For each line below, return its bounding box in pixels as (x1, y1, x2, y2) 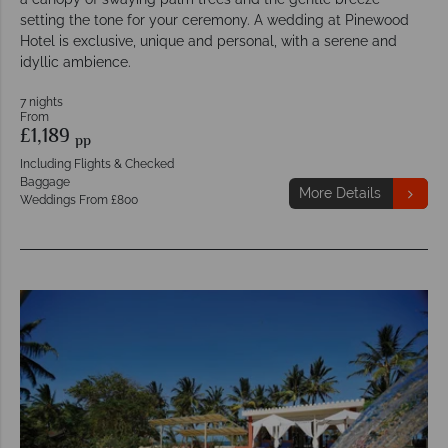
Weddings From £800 (20, 193, 138, 208)
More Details (298, 185, 381, 202)
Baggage (20, 175, 70, 190)
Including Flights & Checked (20, 157, 174, 172)
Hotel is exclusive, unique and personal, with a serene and (20, 33, 397, 50)
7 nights (20, 95, 63, 110)
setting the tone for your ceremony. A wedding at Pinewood (20, 12, 409, 29)
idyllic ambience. (20, 54, 131, 71)
